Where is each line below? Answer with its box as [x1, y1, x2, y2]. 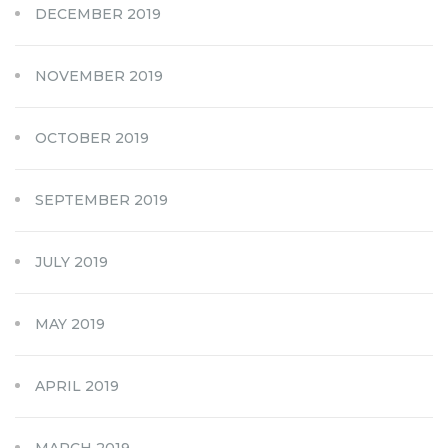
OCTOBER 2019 [35, 128, 149, 147]
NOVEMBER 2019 [35, 66, 163, 85]
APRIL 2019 [35, 376, 119, 395]
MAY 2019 [35, 314, 105, 333]
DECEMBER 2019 [35, 4, 161, 23]
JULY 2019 [35, 252, 108, 271]
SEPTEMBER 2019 [35, 190, 168, 209]
